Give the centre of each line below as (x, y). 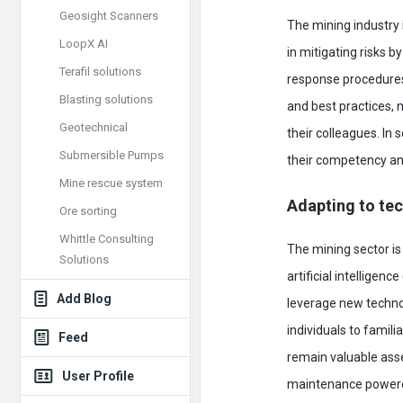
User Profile (98, 376)
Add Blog (84, 299)
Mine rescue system (111, 183)
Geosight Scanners (109, 16)
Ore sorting (88, 211)
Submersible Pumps (112, 155)
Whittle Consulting (107, 239)
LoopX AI (84, 44)
